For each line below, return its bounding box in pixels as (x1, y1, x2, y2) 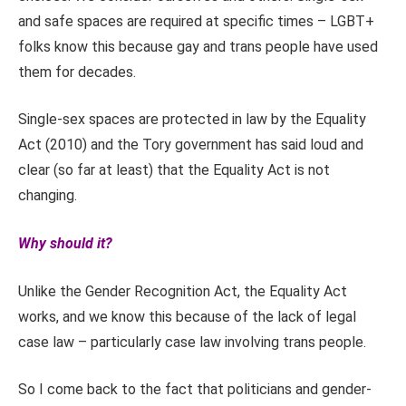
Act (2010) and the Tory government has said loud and (18, 136, 363, 154)
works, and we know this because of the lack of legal (18, 307, 356, 325)
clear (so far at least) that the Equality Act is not (18, 161, 330, 179)
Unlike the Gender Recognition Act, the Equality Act (18, 282, 347, 300)
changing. (18, 187, 77, 205)
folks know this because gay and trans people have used (18, 37, 378, 55)
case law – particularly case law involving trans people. (18, 333, 366, 351)
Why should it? (18, 235, 112, 253)
